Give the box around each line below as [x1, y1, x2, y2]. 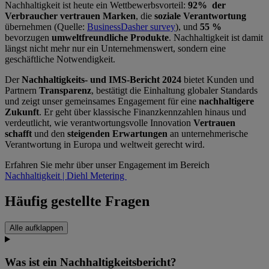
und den [32, 128, 67, 139]
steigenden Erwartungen [67, 128, 168, 139]
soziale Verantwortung [152, 10, 249, 21]
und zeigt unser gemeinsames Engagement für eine [5, 95, 199, 106]
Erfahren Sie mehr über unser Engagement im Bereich [5, 159, 210, 170]
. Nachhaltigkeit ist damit [169, 32, 263, 43]
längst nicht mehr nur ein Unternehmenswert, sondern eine [5, 43, 226, 53]
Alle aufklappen [10, 223, 63, 232]
